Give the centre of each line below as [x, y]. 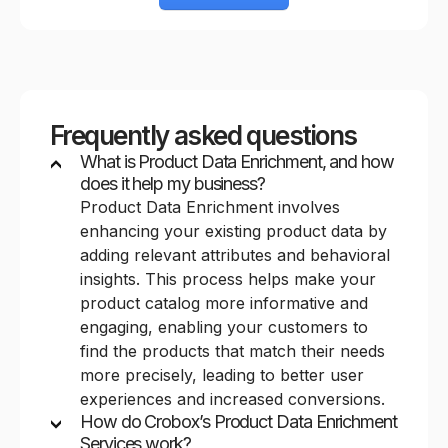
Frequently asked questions [203, 136]
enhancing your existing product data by [233, 231]
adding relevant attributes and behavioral [235, 255]
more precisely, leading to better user [222, 375]
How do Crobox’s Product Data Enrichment [238, 422]
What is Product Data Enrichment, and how [237, 162]
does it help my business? [172, 184]
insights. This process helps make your [228, 279]
